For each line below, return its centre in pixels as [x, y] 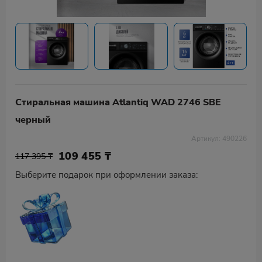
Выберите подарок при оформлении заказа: [106, 175]
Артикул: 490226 [219, 139]
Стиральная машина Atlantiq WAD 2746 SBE [118, 102]
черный [33, 120]
